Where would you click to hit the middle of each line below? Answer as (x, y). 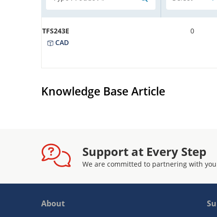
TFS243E (56, 31)
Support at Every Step (144, 151)
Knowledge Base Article (103, 91)
